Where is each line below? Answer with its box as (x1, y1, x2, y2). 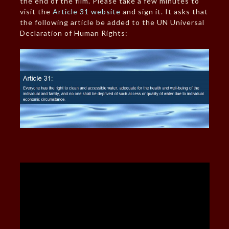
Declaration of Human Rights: (19, 29, 128, 38)
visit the (19, 7, 53, 16)
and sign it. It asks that (120, 7, 208, 16)
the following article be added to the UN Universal (19, 18, 204, 27)
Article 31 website (52, 7, 121, 16)
